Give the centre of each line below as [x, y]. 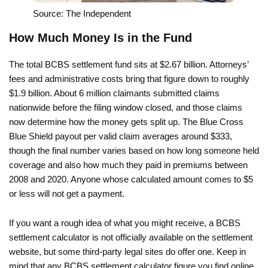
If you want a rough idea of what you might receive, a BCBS [125, 223]
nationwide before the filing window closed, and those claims [126, 107]
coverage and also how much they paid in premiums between [128, 165]
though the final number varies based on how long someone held [134, 150]
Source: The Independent [82, 13]
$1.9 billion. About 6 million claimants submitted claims [114, 93]
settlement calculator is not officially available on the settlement [131, 237]
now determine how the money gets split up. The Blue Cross [126, 121]
